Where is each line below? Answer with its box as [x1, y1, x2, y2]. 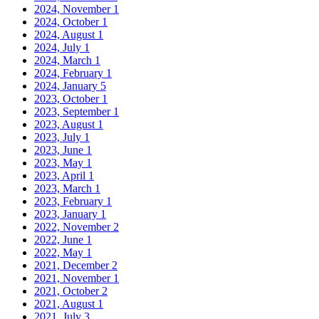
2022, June [34, 233, 86, 246]
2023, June [34, 143, 86, 156]
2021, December [34, 258, 112, 271]
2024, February [34, 66, 106, 79]
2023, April [34, 169, 88, 182]
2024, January [34, 79, 100, 92]
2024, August [34, 28, 98, 41]
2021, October [34, 284, 102, 297]
